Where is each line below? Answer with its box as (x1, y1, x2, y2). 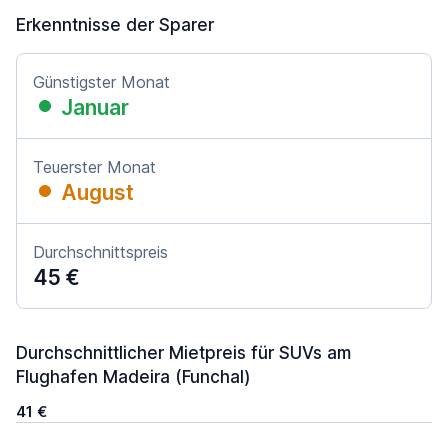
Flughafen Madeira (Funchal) (16, 367, 251, 387)
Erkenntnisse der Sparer (16, 15, 214, 35)
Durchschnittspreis (33, 242, 168, 262)
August (61, 180, 134, 205)
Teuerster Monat (33, 157, 156, 177)
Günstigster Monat (33, 72, 170, 92)
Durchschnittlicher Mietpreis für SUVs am (16, 343, 351, 363)
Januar (61, 95, 129, 120)
